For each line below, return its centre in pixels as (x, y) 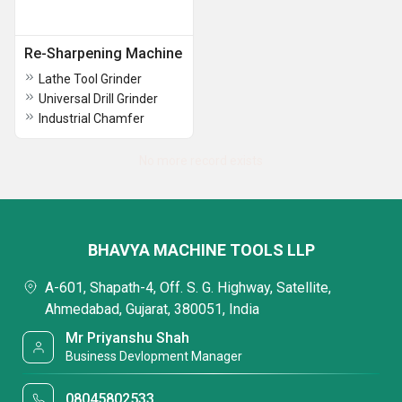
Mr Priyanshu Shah (128, 338)
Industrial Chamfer (92, 118)
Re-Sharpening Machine (103, 53)
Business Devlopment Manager (154, 356)
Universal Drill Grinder (98, 99)
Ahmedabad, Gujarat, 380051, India (152, 309)
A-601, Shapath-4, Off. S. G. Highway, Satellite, (188, 288)
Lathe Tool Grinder (90, 79)
